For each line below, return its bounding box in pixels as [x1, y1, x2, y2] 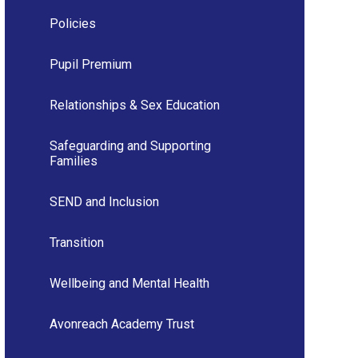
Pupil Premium [49, 56, 132, 72]
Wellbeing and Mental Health [49, 275, 209, 291]
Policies [49, 15, 96, 31]
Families [49, 153, 97, 169]
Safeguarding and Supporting [49, 137, 211, 153]
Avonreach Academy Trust [49, 316, 194, 332]
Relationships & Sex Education [49, 97, 220, 113]
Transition [49, 234, 104, 250]
